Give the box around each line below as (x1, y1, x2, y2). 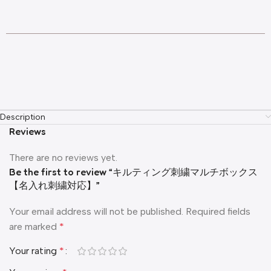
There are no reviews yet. (9, 151, 117, 163)
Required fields (186, 205, 250, 217)
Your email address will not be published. (9, 205, 183, 217)
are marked (9, 220, 59, 232)
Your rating (9, 244, 59, 256)
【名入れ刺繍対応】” (9, 178, 100, 191)
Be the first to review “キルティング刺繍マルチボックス (9, 165, 258, 178)
